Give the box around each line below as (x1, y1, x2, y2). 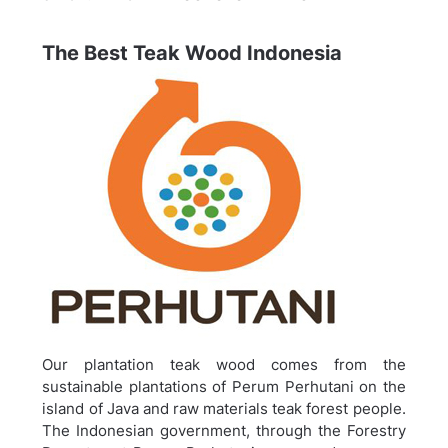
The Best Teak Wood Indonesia (42, 41, 343, 66)
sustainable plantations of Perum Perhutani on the (42, 377, 406, 397)
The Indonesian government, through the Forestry (42, 421, 406, 441)
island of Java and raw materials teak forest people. (42, 399, 406, 419)
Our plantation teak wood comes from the (42, 355, 406, 375)
